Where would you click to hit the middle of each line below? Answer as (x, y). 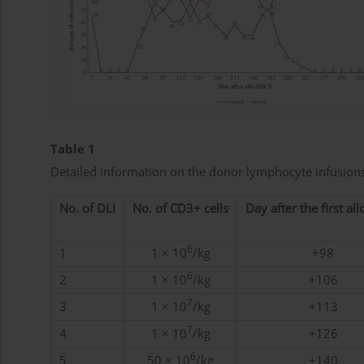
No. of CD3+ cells (180, 209)
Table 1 (73, 149)
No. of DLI (87, 209)
